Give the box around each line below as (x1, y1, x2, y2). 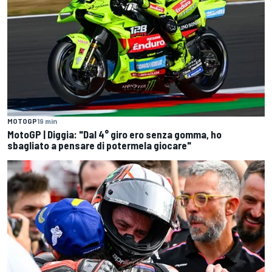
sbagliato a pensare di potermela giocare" (7, 138, 191, 151)
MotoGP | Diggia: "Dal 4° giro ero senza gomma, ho (7, 127, 222, 140)
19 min (37, 116, 57, 125)
